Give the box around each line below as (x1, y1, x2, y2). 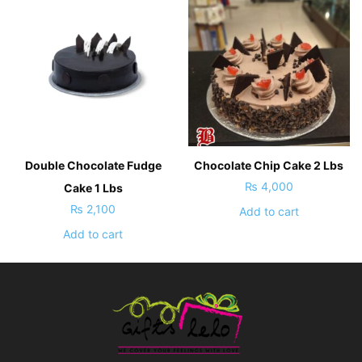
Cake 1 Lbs (63, 180, 123, 195)
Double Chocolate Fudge (24, 158, 162, 172)
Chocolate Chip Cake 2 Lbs (194, 158, 344, 172)
